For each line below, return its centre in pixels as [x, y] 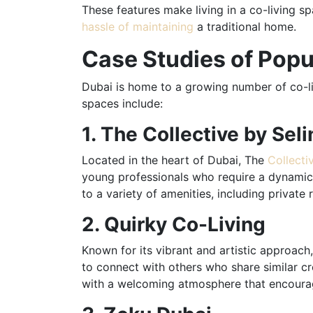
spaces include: [122, 103]
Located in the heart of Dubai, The [175, 160]
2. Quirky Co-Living [174, 224]
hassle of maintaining [138, 26]
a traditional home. [245, 26]
